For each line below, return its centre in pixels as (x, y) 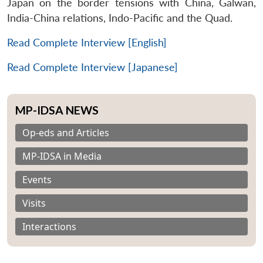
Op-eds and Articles (66, 132)
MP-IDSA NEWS (57, 110)
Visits (34, 203)
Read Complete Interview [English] (87, 42)
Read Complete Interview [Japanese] (92, 67)
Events (37, 179)
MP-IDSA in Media (62, 156)
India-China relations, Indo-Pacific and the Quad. (120, 18)
